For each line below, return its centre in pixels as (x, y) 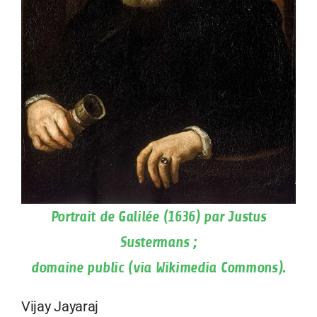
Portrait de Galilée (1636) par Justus (158, 216)
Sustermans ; (158, 242)
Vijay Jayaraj (60, 306)
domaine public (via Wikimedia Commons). (158, 267)
